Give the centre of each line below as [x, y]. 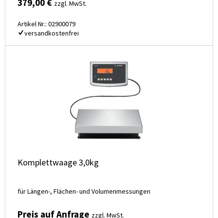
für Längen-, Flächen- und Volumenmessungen [84, 191]
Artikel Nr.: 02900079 [46, 24]
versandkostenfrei [52, 33]
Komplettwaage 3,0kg [58, 163]
